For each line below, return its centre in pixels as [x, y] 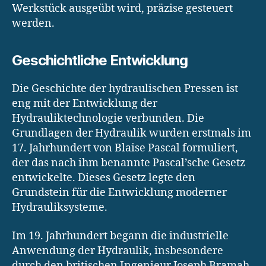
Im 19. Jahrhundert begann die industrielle [120, 236]
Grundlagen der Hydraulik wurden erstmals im [132, 134]
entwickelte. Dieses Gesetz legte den [104, 178]
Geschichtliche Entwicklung [100, 61]
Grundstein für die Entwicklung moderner [119, 193]
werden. [33, 24]
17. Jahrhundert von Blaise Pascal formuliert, [125, 148]
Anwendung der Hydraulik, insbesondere [118, 251]
